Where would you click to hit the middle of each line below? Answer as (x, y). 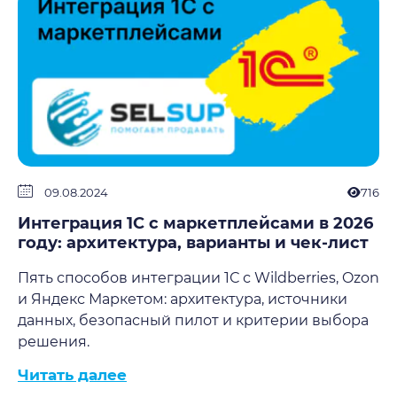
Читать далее (72, 375)
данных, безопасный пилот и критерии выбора (193, 320)
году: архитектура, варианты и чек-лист (193, 243)
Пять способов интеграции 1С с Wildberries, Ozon (198, 278)
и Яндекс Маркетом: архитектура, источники (183, 299)
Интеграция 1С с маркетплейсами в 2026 (195, 223)
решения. (54, 342)
